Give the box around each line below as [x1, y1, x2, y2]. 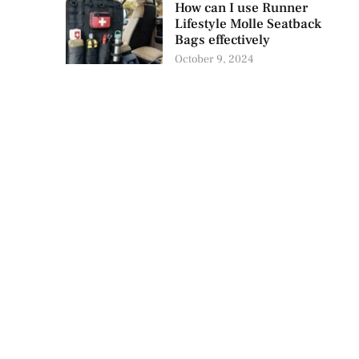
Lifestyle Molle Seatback [174, 15, 321, 34]
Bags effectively [174, 31, 270, 50]
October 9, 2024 [174, 52, 253, 67]
